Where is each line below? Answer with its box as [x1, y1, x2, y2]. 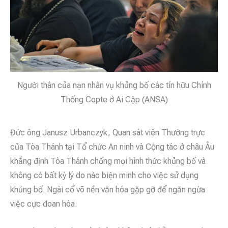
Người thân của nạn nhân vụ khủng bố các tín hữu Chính [17, 80, 211, 91]
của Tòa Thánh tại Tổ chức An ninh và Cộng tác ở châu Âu [10, 141, 214, 152]
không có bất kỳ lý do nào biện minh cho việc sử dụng [10, 170, 198, 180]
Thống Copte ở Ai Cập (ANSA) [60, 95, 168, 105]
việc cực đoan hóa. [10, 198, 77, 209]
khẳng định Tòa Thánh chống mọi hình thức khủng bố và [10, 156, 206, 166]
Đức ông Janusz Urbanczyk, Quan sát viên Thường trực [10, 127, 205, 137]
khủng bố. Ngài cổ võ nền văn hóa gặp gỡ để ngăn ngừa [10, 184, 205, 194]
